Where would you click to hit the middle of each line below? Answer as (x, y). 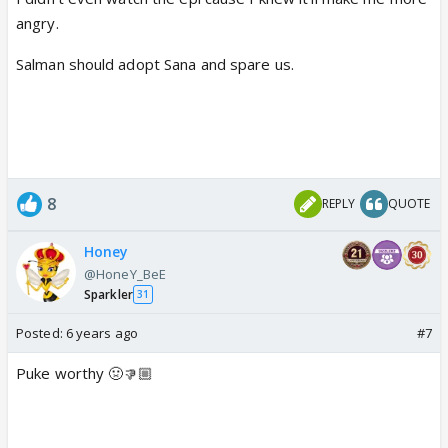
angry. (37, 22)
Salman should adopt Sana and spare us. (155, 63)
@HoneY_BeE (125, 273)
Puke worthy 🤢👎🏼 (85, 372)
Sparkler (108, 294)
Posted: (41, 332)
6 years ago (101, 332)
